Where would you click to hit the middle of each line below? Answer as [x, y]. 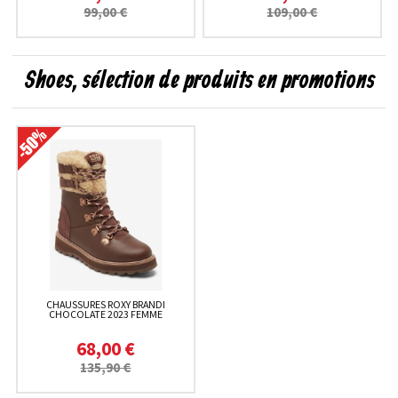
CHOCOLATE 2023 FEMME [105, 314]
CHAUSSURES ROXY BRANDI [105, 304]
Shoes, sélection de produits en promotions [199, 81]
